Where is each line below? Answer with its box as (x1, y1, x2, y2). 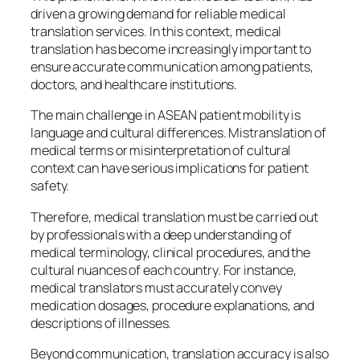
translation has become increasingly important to (31, 40, 312, 59)
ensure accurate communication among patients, (31, 58, 313, 76)
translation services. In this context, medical (31, 22, 282, 41)
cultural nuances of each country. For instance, (31, 260, 297, 279)
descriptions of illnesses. (31, 313, 172, 332)
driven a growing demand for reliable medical (31, 5, 286, 23)
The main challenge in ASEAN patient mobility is (31, 106, 301, 125)
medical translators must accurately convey (31, 278, 282, 297)
